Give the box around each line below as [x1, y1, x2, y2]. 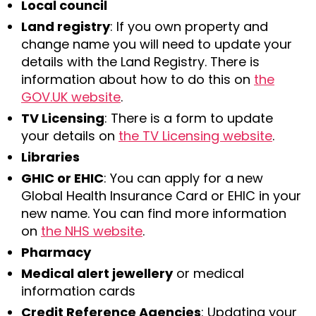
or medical [173, 264, 244, 282]
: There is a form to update [104, 109, 273, 127]
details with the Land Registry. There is [21, 52, 260, 71]
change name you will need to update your [21, 35, 292, 53]
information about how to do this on [21, 70, 254, 88]
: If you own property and [110, 17, 268, 35]
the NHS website [41, 221, 142, 240]
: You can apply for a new [104, 169, 263, 187]
